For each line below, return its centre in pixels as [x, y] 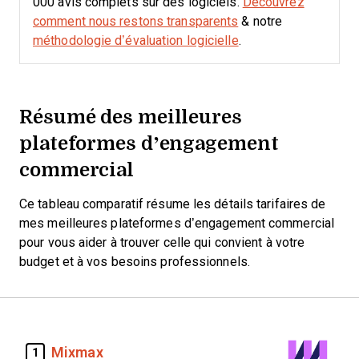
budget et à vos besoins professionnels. [135, 262]
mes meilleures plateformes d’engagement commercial [177, 223]
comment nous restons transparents [136, 21]
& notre [260, 21]
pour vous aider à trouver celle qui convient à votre [162, 242]
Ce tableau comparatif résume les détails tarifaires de [173, 204]
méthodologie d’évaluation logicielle [136, 40]
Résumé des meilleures [131, 116]
